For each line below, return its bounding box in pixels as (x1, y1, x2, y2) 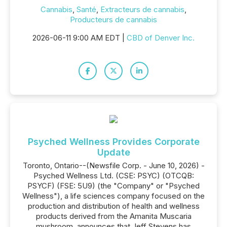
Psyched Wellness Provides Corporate (27, 136, 200, 147)
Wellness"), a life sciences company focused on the (22, 191, 205, 201)
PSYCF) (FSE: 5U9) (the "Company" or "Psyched (27, 181, 200, 191)
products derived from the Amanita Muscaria (35, 211, 192, 221)
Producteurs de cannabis (70, 15, 157, 24)
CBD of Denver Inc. (127, 33, 195, 43)
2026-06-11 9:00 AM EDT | (32, 33, 127, 43)
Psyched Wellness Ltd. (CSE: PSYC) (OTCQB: (33, 171, 194, 180)
